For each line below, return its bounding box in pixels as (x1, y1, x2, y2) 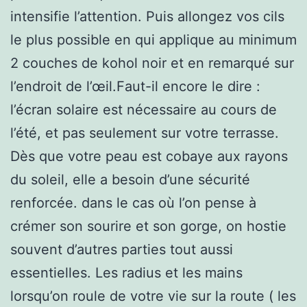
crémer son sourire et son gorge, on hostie (10, 217, 286, 234)
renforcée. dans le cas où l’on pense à (10, 194, 256, 211)
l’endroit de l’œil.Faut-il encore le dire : (10, 77, 260, 95)
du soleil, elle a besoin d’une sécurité (10, 171, 250, 188)
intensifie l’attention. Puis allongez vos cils (10, 8, 284, 25)
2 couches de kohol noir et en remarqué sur (10, 54, 294, 71)
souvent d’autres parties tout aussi (10, 241, 233, 258)
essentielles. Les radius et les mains (10, 264, 243, 281)
